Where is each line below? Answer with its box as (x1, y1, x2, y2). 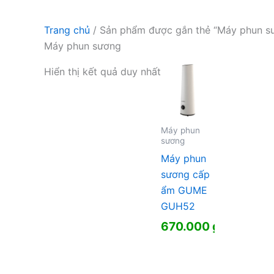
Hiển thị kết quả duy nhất (44, 65, 161, 78)
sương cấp (161, 168, 210, 180)
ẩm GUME (161, 183, 207, 196)
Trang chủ (44, 23, 90, 36)
